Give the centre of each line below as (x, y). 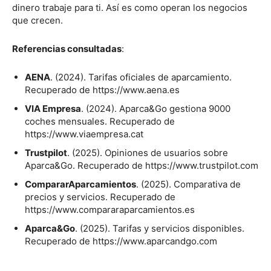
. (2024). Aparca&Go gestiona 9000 (156, 108)
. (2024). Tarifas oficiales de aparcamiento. (141, 77)
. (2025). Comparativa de (188, 184)
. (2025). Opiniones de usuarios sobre (148, 152)
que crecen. (38, 20)
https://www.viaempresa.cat (84, 134)
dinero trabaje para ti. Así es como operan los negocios (130, 7)
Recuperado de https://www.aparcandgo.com (121, 241)
